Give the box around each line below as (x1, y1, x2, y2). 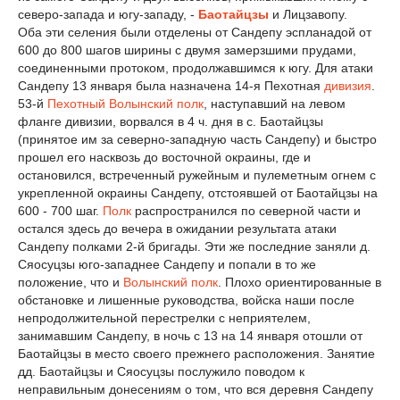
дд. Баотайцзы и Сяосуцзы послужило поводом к (18, 363, 304, 379)
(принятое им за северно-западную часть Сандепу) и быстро (18, 131, 377, 146)
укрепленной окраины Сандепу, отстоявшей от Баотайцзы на (18, 185, 378, 200)
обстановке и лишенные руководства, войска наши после (18, 292, 354, 307)
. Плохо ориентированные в (218, 274, 381, 289)
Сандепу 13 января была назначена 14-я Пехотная (18, 78, 324, 93)
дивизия (324, 78, 371, 93)
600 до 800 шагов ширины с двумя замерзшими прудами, (18, 42, 356, 57)
